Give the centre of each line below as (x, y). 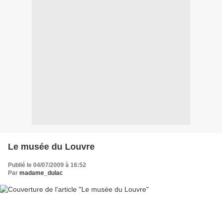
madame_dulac (41, 173)
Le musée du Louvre (51, 146)
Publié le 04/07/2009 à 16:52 (47, 165)
